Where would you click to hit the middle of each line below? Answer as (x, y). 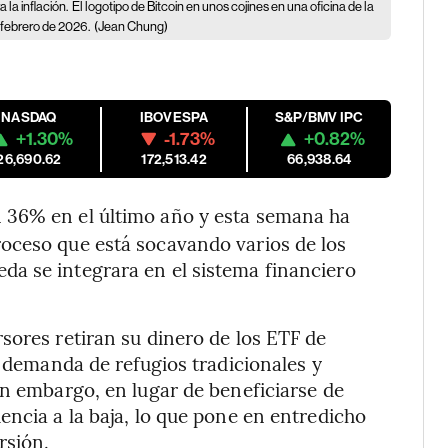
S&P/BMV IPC (319, 117)
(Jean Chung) (131, 26)
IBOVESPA (174, 117)
